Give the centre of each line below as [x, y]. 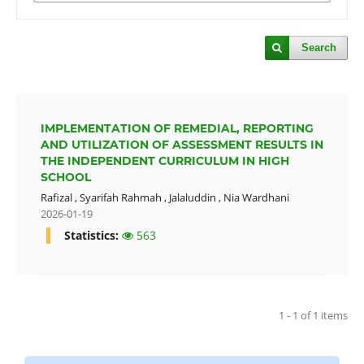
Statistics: [93, 235]
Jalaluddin [192, 197]
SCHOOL [65, 177]
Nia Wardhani [256, 197]
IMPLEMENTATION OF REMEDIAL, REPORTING [177, 128]
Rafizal [56, 197]
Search [319, 47]
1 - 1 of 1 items [314, 315]
